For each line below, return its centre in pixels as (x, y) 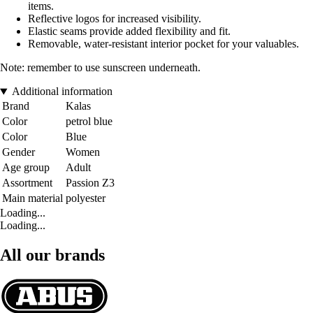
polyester (86, 198)
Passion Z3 (90, 183)
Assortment (27, 183)
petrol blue (89, 122)
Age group (26, 168)
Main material (32, 198)
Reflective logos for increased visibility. (115, 19)
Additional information (62, 92)
